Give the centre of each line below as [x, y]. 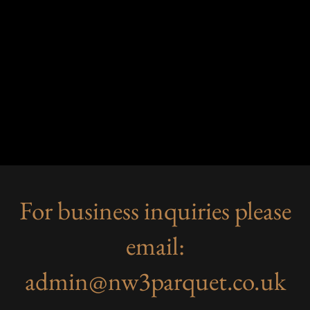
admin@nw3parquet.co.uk [155, 281]
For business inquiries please [155, 210]
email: [155, 246]
